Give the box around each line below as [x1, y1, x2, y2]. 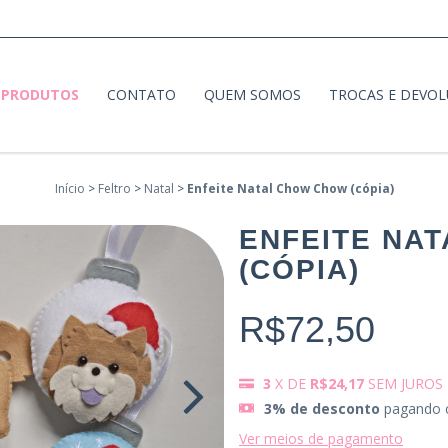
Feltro [97, 180, 131, 198]
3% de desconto [264, 399, 380, 419]
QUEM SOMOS [203, 85, 301, 105]
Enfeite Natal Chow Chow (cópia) [186, 180, 394, 198]
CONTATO [106, 85, 176, 105]
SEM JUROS [368, 374, 443, 394]
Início [54, 180, 85, 198]
